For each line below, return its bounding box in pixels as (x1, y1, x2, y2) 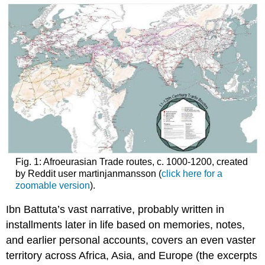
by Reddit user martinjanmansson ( (15, 168, 161, 179)
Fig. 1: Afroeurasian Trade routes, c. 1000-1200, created (15, 156, 248, 167)
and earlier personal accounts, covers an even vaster (6, 234, 256, 247)
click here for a (161, 168, 222, 179)
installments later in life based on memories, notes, (6, 219, 245, 231)
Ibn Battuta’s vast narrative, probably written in (6, 203, 225, 216)
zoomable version (15, 180, 90, 190)
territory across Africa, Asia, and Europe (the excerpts (6, 250, 258, 262)
